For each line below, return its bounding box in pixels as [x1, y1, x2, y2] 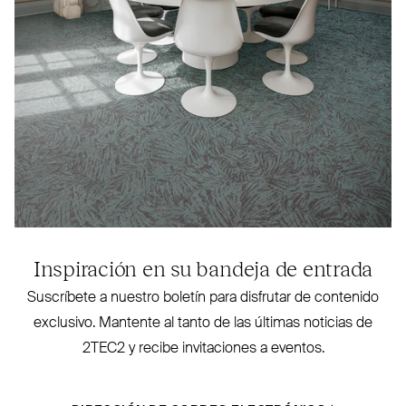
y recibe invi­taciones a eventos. [124, 341, 324, 356]
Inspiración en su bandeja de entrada [33, 253, 373, 281]
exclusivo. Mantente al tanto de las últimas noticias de [34, 315, 372, 331]
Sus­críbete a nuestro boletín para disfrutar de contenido [27, 290, 379, 305]
